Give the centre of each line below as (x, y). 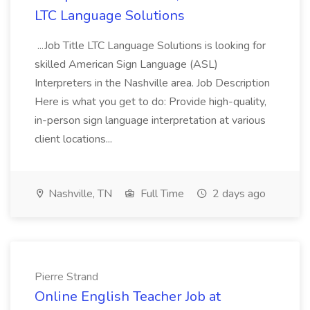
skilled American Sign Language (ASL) (126, 64)
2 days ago (238, 194)
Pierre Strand (66, 277)
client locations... (75, 139)
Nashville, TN (79, 194)
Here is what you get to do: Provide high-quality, (151, 102)
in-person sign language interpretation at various (150, 120)
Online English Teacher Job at (128, 297)
